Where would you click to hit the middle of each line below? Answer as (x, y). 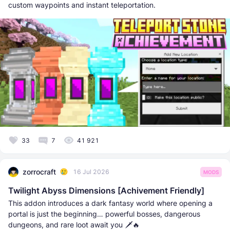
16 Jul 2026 (91, 172)
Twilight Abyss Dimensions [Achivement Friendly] (106, 190)
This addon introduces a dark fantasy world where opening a (110, 203)
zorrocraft (39, 172)
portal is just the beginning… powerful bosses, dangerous (104, 214)
